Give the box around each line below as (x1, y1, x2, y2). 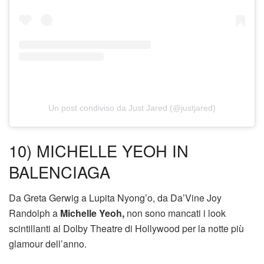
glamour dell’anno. (9, 237, 87, 251)
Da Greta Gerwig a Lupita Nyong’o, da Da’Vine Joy (9, 191, 222, 205)
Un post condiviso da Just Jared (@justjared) (48, 103, 216, 113)
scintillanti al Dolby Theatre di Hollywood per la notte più (9, 222, 244, 236)
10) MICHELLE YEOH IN (9, 138, 189, 162)
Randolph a (9, 206, 60, 220)
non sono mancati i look (124, 206, 226, 220)
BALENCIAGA (9, 160, 110, 183)
